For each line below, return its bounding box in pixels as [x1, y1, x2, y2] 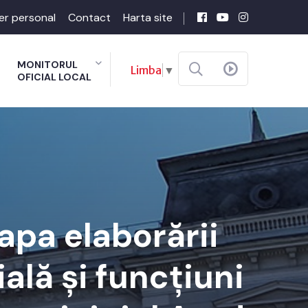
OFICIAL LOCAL [17, 71, 91, 83]
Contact [68, 10, 111, 25]
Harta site [123, 10, 173, 25]
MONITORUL [17, 58, 78, 71]
